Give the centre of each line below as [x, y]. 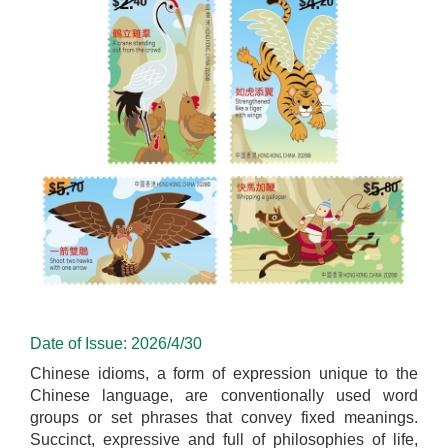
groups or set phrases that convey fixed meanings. [224, 417]
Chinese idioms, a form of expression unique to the [224, 373]
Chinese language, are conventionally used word [224, 395]
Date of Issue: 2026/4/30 [116, 343]
